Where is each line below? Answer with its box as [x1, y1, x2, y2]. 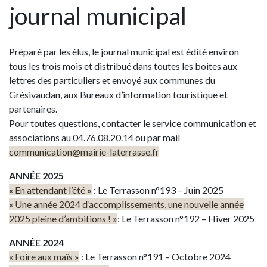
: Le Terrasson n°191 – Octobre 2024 [79, 251, 231, 262]
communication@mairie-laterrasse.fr [9, 146, 159, 157]
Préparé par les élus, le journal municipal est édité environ [9, 46, 239, 57]
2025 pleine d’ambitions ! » [9, 213, 117, 224]
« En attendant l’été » [9, 184, 92, 195]
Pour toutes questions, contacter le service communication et [9, 117, 256, 129]
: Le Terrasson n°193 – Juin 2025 [92, 184, 223, 195]
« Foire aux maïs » [9, 251, 79, 262]
